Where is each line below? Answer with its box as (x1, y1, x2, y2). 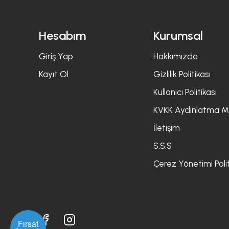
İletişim (153, 123, 180, 133)
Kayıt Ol (39, 69, 68, 80)
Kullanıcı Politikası (153, 87, 217, 98)
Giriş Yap (39, 51, 73, 62)
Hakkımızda (153, 51, 198, 62)
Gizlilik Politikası (153, 69, 211, 80)
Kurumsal (153, 28, 203, 43)
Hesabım (39, 28, 86, 43)
